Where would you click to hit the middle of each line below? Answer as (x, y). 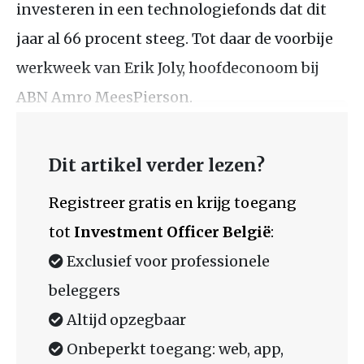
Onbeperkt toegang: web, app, (173, 349)
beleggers (84, 290)
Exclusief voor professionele (167, 261)
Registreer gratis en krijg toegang (173, 202)
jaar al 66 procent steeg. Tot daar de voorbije (175, 38)
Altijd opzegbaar (125, 319)
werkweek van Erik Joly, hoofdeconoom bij (168, 67)
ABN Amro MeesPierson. (104, 97)
